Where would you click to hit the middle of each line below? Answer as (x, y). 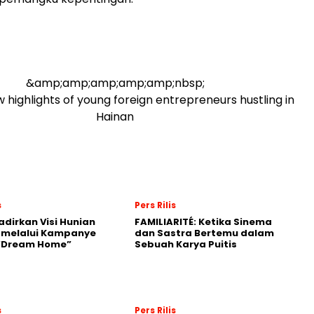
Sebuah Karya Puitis (186, 244)
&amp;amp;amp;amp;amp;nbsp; (115, 83)
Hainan (115, 116)
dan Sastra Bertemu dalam (204, 233)
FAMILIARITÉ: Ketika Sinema (203, 221)
